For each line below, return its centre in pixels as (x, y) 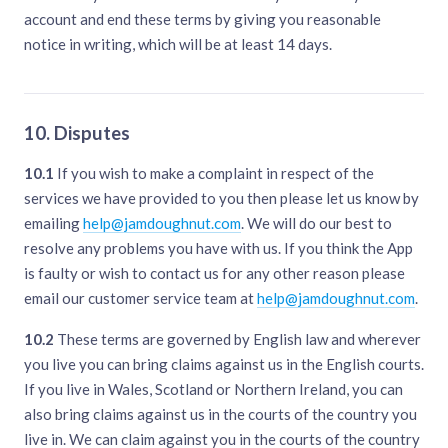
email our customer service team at (140, 298)
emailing (53, 223)
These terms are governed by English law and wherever (237, 339)
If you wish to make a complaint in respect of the (214, 173)
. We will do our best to (316, 223)
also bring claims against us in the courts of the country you (220, 414)
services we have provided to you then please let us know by (221, 198)
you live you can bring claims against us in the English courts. (224, 364)
